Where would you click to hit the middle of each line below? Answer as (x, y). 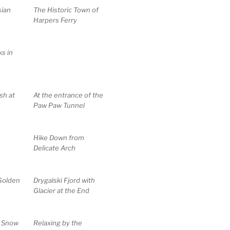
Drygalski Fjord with (64, 180)
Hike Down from (59, 138)
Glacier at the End (62, 191)
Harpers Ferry (55, 20)
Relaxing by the (58, 223)
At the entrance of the (69, 95)
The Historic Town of (66, 10)
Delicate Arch (55, 148)
